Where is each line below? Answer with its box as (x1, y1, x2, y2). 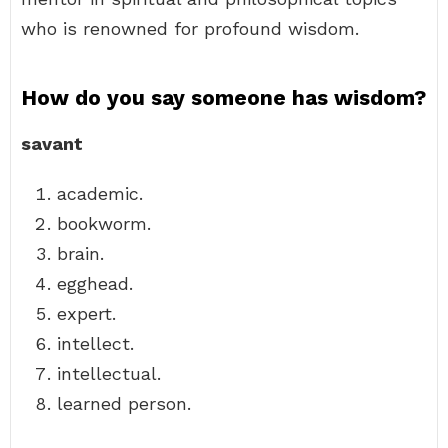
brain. (57, 243, 104, 264)
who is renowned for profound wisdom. (21, 18, 359, 39)
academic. (57, 183, 143, 204)
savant (21, 133, 83, 154)
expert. (57, 303, 116, 324)
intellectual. (57, 363, 161, 384)
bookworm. (57, 213, 151, 234)
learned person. (57, 393, 191, 414)
